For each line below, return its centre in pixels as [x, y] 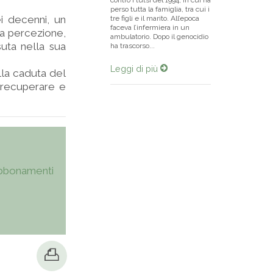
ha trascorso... [133, 46]
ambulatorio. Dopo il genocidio [159, 37]
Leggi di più [135, 69]
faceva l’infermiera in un [150, 27]
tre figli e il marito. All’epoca [155, 18]
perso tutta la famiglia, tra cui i [160, 9]
